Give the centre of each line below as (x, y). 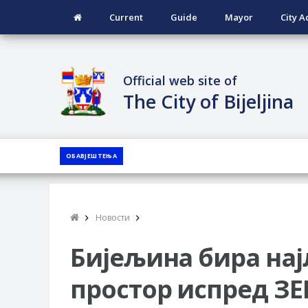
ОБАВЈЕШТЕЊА (91, 155)
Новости (113, 217)
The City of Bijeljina (209, 101)
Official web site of (180, 80)
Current (126, 17)
